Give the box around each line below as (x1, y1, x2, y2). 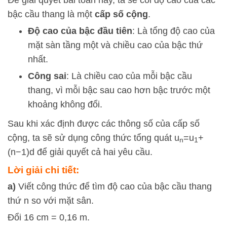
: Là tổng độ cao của (132, 26, 215, 36)
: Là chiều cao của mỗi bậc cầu (66, 71, 192, 81)
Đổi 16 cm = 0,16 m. (8, 212, 90, 222)
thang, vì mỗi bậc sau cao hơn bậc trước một (28, 85, 210, 95)
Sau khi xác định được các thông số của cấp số (8, 119, 200, 129)
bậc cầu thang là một (8, 9, 95, 19)
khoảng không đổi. (28, 99, 102, 109)
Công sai (28, 71, 66, 81)
